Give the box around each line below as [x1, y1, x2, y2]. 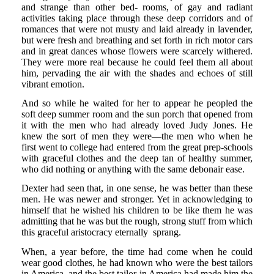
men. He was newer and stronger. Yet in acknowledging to [21, 194, 253, 205]
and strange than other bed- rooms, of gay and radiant [21, 1, 253, 12]
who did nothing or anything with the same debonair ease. [21, 163, 245, 174]
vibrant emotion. [21, 78, 84, 89]
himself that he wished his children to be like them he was [21, 205, 253, 216]
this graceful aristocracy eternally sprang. [21, 227, 181, 238]
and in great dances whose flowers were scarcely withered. [21, 45, 253, 56]
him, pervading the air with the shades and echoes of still [21, 67, 253, 78]
